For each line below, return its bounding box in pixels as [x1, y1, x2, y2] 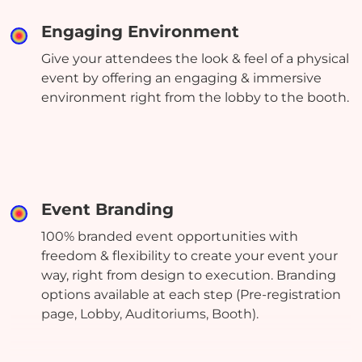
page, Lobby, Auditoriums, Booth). [41, 306, 259, 322]
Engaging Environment [41, 22, 240, 42]
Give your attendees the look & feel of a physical [41, 51, 350, 67]
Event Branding [41, 200, 175, 220]
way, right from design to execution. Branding [41, 267, 337, 284]
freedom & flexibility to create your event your [41, 248, 339, 264]
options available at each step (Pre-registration [41, 287, 342, 303]
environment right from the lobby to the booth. [41, 90, 350, 106]
